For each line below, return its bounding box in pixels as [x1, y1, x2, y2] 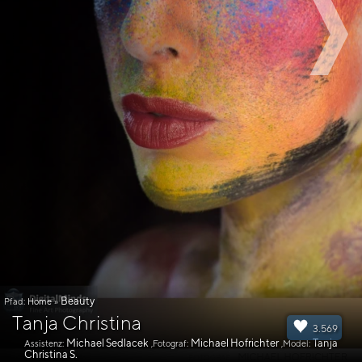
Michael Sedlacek [66, 337, 149, 349]
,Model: [281, 338, 310, 348]
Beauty [61, 295, 95, 307]
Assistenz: [24, 338, 64, 348]
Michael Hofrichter [191, 337, 279, 349]
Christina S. [24, 348, 78, 360]
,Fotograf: [151, 338, 188, 348]
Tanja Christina [12, 311, 142, 334]
